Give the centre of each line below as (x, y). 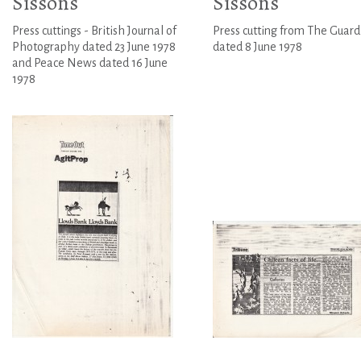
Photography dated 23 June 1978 (94, 47)
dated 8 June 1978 (257, 47)
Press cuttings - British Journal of (94, 31)
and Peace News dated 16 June (90, 63)
